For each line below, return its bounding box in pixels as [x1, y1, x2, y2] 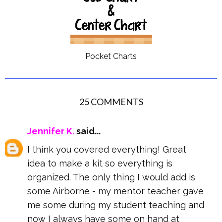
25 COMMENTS [79, 96, 143, 108]
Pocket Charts [85, 52, 137, 61]
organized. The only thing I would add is [27, 172, 195, 183]
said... [74, 126, 101, 137]
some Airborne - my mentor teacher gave [27, 186, 204, 197]
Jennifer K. [27, 126, 74, 137]
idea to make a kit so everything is [27, 158, 172, 169]
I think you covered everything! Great [27, 144, 186, 155]
